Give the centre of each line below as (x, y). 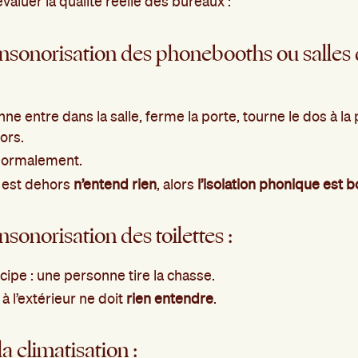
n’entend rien (115, 184)
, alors (177, 184)
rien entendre (169, 299)
